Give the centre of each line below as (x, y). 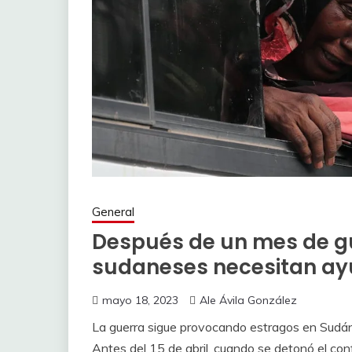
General (113, 211)
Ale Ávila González (248, 300)
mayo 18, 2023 (140, 300)
